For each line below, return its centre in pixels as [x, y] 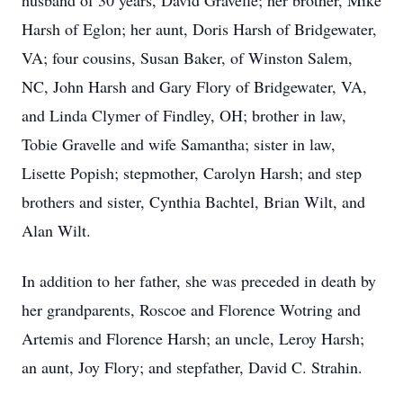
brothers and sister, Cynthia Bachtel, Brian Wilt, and [193, 201]
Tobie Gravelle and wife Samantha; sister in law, [179, 144]
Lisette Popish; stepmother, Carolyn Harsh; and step [192, 173]
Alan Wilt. [56, 230]
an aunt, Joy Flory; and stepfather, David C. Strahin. [192, 367]
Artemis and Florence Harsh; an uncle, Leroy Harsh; [193, 338]
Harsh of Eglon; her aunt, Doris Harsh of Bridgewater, [199, 29]
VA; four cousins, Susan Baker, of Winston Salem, [187, 58]
